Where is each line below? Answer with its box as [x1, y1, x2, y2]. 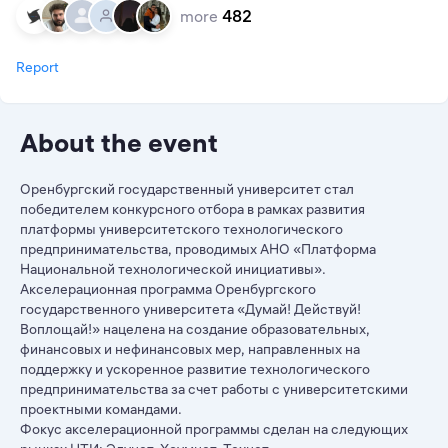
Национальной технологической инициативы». [20, 260, 326, 278]
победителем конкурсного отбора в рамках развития [20, 200, 365, 218]
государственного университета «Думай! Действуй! [20, 300, 361, 318]
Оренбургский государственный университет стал [20, 180, 354, 198]
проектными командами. [20, 400, 182, 418]
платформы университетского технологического [20, 220, 343, 238]
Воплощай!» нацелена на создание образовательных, [20, 320, 370, 338]
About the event [20, 127, 218, 159]
